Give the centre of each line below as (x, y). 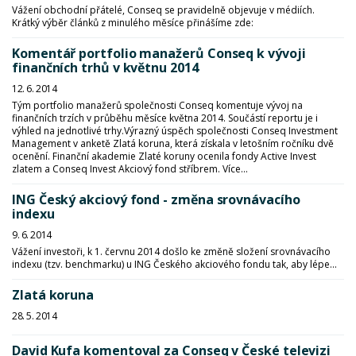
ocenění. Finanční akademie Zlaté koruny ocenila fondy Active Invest (164, 156)
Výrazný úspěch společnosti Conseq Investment (231, 131)
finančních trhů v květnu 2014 (105, 68)
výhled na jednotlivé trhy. (68, 131)
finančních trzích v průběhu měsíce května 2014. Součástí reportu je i (165, 118)
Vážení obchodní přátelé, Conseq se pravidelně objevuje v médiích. (163, 10)
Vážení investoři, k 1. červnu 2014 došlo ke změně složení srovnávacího (171, 252)
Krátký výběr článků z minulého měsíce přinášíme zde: (133, 23)
